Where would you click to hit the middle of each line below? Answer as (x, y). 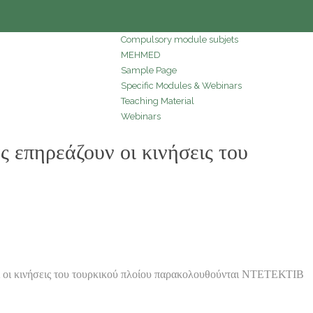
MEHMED (141, 54)
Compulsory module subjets (180, 39)
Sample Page (149, 70)
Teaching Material (158, 101)
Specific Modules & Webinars (181, 85)
